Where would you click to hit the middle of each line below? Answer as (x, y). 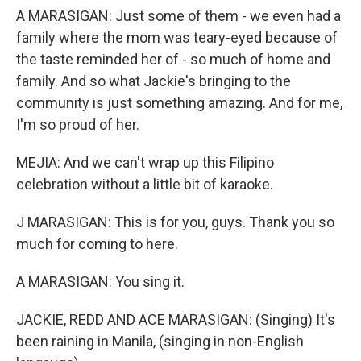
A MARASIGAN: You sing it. (100, 282)
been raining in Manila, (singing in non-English (160, 341)
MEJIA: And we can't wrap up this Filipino (145, 162)
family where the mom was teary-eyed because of (177, 37)
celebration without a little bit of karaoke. (145, 184)
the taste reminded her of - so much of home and (173, 59)
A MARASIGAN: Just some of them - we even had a (178, 16)
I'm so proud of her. (78, 124)
